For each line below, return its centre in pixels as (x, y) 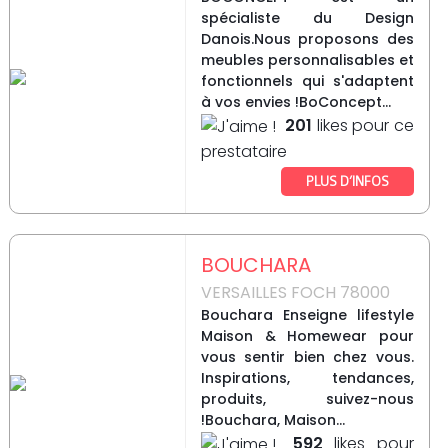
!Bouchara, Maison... (272, 420)
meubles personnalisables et (307, 60)
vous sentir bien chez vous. (307, 357)
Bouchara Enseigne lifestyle (307, 315)
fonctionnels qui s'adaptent (307, 81)
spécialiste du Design (307, 18)
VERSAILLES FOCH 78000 (295, 293)
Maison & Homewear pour (307, 336)
